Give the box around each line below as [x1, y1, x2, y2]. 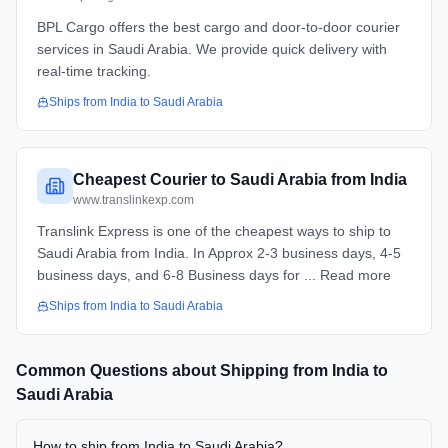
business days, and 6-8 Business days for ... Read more [37, 267, 391, 283]
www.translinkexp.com [73, 193, 194, 207]
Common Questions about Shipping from [16, 362, 332, 379]
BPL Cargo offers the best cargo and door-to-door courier [37, 19, 400, 35]
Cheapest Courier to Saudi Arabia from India [73, 171, 407, 188]
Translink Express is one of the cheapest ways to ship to [37, 223, 391, 239]
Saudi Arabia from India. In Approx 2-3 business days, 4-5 [37, 245, 401, 261]
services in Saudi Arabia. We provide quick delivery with [37, 41, 387, 57]
